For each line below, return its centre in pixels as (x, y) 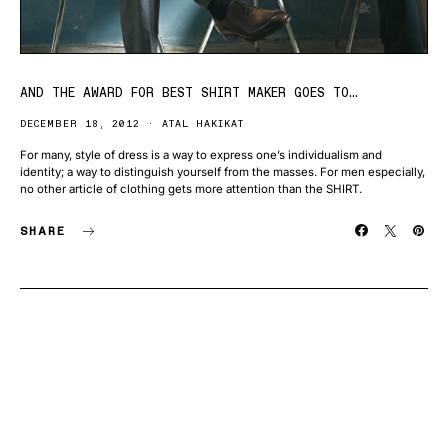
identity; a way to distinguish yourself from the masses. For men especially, (222, 172)
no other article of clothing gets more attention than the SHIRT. (191, 189)
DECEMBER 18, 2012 (80, 123)
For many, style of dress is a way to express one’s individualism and (201, 155)
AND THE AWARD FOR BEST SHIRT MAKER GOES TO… (189, 92)
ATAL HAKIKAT (203, 123)
